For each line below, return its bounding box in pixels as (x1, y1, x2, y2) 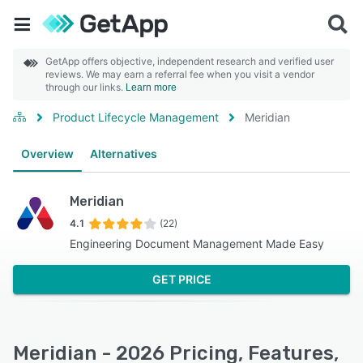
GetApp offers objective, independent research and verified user (45, 55, 334, 67)
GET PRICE (152, 272, 211, 286)
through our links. (45, 81, 126, 93)
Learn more (126, 82, 177, 93)
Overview (21, 147, 74, 160)
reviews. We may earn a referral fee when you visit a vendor (45, 68, 314, 80)
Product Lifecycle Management (53, 110, 219, 124)
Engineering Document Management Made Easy (70, 237, 324, 250)
